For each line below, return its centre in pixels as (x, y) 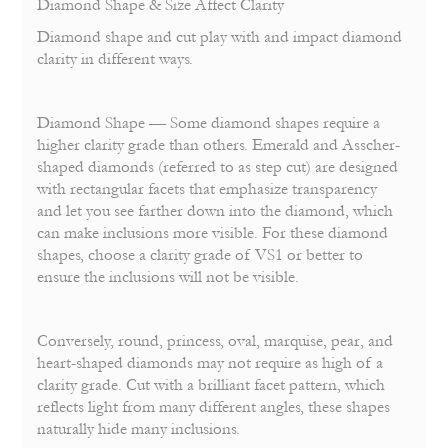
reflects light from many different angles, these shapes (214, 407)
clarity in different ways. (115, 59)
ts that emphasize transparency (276, 189)
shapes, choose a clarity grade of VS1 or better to (200, 255)
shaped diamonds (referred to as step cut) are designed (218, 167)
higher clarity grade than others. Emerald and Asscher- (219, 145)
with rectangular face (106, 189)
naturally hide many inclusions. (139, 429)
